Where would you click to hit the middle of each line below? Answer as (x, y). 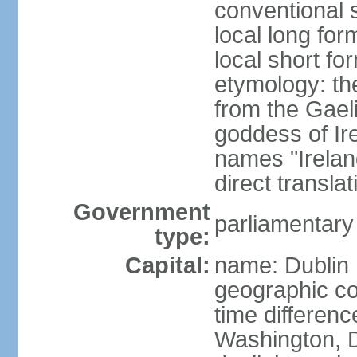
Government (141, 212)
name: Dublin (281, 265)
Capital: (167, 265)
